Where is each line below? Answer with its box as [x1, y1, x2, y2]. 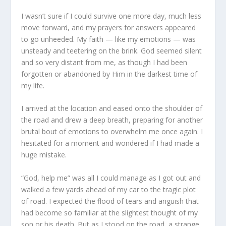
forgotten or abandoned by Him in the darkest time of [21, 69, 198, 79]
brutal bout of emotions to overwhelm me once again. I [21, 127, 203, 137]
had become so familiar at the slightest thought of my [21, 207, 198, 217]
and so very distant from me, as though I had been [21, 57, 188, 67]
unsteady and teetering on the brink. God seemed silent [21, 45, 202, 55]
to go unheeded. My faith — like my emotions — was [21, 34, 196, 44]
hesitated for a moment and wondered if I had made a [21, 138, 200, 148]
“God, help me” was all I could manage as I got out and [21, 173, 201, 183]
